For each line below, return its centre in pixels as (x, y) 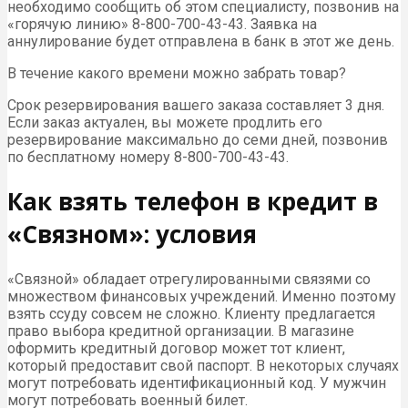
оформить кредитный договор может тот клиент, (176, 348)
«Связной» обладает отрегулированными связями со (189, 279)
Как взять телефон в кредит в (193, 202)
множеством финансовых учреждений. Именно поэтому (202, 296)
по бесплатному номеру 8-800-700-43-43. (148, 157)
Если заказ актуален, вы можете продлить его (165, 122)
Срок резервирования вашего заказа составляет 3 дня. (196, 105)
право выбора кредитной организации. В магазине (181, 331)
